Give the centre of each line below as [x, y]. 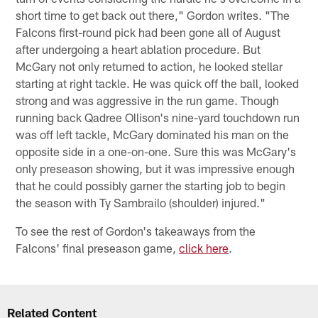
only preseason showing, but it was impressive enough [155, 168]
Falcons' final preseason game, [98, 247]
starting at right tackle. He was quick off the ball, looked [158, 83]
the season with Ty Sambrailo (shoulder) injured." [141, 202]
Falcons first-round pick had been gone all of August [148, 32]
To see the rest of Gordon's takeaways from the [136, 230]
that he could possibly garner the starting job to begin [151, 185]
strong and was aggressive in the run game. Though [148, 100]
